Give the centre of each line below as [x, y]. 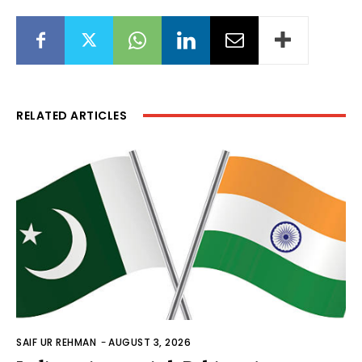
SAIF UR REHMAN [56, 342]
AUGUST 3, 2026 [149, 342]
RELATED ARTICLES [72, 115]
